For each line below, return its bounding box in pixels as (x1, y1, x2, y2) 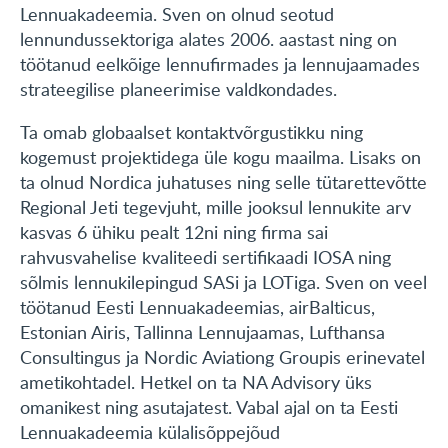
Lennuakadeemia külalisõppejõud (20, 420, 280, 445)
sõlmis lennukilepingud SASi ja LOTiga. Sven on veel (20, 270, 427, 295)
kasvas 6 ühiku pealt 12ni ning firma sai (20, 220, 328, 245)
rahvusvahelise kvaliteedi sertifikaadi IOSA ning (20, 245, 391, 270)
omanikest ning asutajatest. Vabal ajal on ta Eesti (20, 395, 398, 420)
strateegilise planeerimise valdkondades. (20, 77, 337, 102)
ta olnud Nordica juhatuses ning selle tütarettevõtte (20, 170, 427, 195)
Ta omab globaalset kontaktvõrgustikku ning (20, 120, 363, 145)
